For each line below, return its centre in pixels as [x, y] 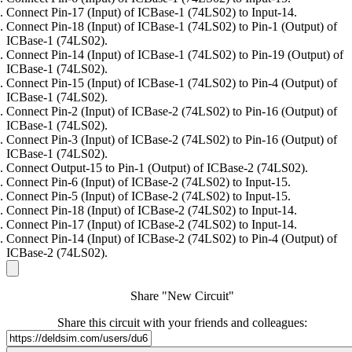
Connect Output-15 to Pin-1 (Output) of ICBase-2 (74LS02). [157, 168]
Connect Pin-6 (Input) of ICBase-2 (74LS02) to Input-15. [148, 182]
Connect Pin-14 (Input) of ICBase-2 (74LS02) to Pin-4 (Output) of [172, 239]
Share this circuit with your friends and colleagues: [182, 323]
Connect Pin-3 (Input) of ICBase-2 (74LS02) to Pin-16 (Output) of [172, 140]
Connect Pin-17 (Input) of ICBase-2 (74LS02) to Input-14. [152, 225]
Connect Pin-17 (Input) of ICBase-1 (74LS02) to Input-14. [152, 13]
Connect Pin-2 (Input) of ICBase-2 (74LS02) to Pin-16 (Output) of [172, 112]
